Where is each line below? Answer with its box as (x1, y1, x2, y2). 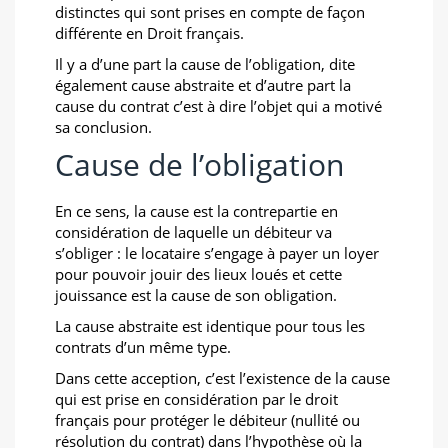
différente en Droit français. (55, 23, 244, 43)
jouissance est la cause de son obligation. (55, 285, 337, 305)
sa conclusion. (55, 117, 152, 137)
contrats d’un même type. (55, 337, 231, 357)
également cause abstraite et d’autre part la (55, 75, 351, 95)
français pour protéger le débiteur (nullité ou (55, 410, 360, 430)
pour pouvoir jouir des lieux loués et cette (55, 264, 342, 284)
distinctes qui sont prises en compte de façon (55, 2, 365, 22)
